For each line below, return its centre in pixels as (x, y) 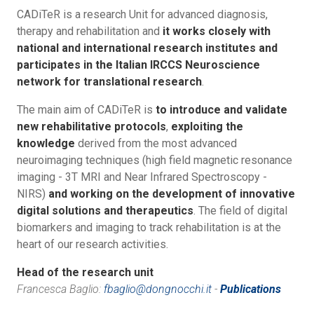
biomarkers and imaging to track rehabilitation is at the (149, 228)
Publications (251, 289)
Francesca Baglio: (60, 289)
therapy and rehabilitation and (90, 32)
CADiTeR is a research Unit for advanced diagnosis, (142, 15)
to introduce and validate (221, 110)
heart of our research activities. (93, 245)
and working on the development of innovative (172, 194)
